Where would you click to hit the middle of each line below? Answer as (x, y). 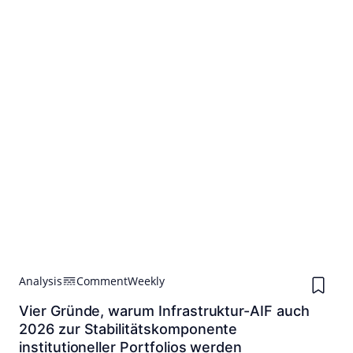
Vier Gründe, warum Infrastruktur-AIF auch (164, 311)
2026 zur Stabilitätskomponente (128, 329)
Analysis (41, 281)
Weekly (146, 281)
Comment (102, 281)
